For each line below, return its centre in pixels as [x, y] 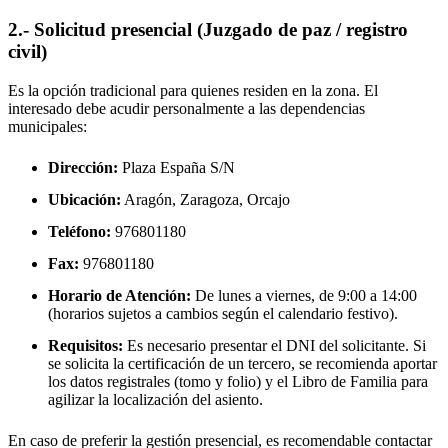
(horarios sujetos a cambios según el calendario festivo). [223, 314]
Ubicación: [84, 200]
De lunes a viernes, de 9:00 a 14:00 [304, 296]
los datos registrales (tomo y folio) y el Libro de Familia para [238, 382]
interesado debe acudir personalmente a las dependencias [186, 108]
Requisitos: [85, 346]
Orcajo [268, 200]
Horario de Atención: [119, 296]
